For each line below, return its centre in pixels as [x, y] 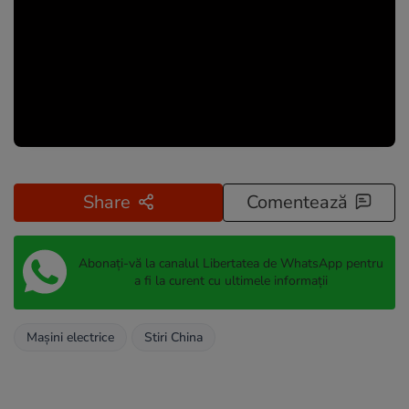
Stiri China [173, 337]
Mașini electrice [70, 337]
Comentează [297, 202]
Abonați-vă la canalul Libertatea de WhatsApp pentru [231, 264]
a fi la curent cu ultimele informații [231, 281]
